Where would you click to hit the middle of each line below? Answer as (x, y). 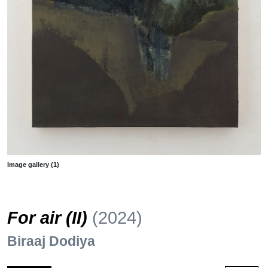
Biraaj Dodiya (51, 241)
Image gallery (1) (33, 164)
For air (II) (50, 217)
